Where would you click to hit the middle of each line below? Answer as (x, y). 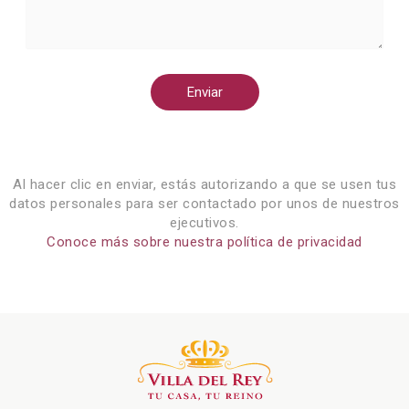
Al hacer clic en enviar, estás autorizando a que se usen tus (204, 185)
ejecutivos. (204, 223)
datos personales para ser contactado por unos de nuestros (204, 204)
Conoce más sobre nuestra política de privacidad (204, 242)
